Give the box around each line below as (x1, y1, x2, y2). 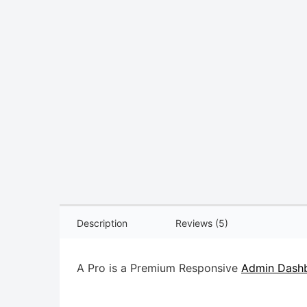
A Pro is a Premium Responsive (77, 261, 241, 275)
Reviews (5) (175, 217, 228, 229)
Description (77, 217, 127, 229)
